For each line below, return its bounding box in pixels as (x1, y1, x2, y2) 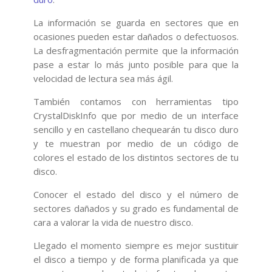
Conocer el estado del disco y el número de (33, 188, 239, 200)
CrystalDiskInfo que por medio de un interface (33, 109, 239, 121)
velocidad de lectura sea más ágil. (33, 72, 173, 84)
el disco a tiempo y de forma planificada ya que (33, 253, 239, 265)
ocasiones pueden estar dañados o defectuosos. (33, 30, 239, 42)
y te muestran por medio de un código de (33, 137, 239, 149)
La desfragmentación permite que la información (33, 44, 239, 56)
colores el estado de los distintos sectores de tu (33, 151, 239, 163)
